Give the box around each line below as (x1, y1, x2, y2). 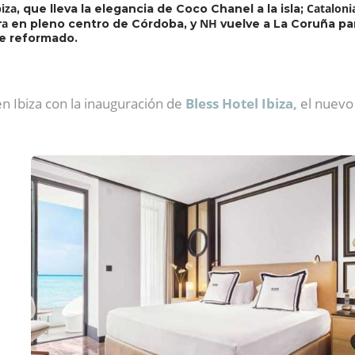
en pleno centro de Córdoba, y (8, 17, 200, 31)
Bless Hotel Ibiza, (185, 94, 297, 113)
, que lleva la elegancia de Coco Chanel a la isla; (17, 2, 307, 16)
